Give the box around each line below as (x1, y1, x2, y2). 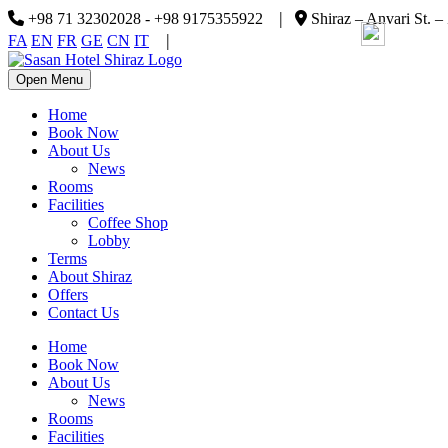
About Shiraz (48, 268, 132, 285)
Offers (48, 286, 88, 303)
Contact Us (48, 304, 119, 321)
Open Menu (16, 72, 83, 87)
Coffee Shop (88, 214, 168, 231)
